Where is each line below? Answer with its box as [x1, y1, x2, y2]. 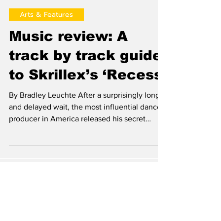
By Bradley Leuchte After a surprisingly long [9, 111, 160, 120]
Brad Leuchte [30, 5, 65, 12]
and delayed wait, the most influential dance [9, 123, 161, 132]
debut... [9, 147, 35, 155]
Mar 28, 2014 [30, 13, 63, 20]
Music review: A [9, 49, 128, 65]
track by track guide [9, 69, 162, 84]
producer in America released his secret [9, 135, 146, 144]
